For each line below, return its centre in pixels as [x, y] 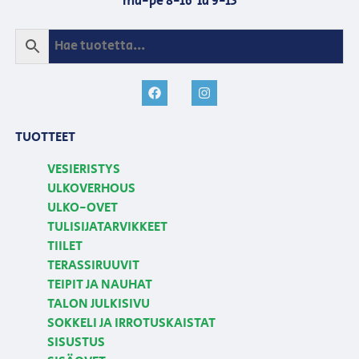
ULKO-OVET [82, 208]
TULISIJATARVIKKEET [107, 227]
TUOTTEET [45, 137]
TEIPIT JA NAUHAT [99, 284]
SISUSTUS [76, 342]
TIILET [65, 246]
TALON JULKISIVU [98, 304]
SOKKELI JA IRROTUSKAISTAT [131, 323]
